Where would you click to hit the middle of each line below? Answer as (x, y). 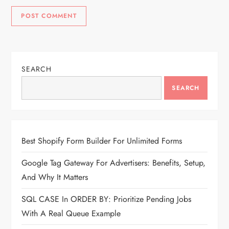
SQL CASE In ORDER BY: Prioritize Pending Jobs (107, 199)
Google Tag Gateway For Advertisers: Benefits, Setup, (114, 163)
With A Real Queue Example (71, 214)
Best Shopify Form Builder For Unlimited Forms (102, 141)
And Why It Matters (55, 177)
